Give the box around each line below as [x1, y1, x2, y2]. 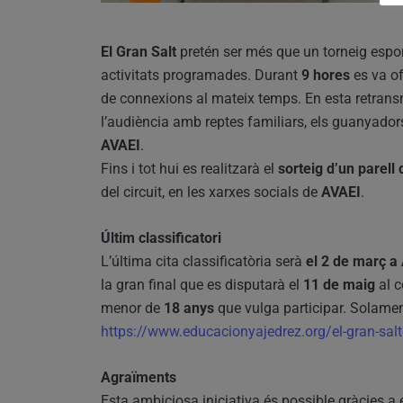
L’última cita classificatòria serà [101, 252, 306, 270]
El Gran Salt [101, 42, 176, 60]
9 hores [301, 66, 350, 84]
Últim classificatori [101, 228, 221, 246]
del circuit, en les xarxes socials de [101, 183, 321, 201]
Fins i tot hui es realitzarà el [101, 159, 278, 177]
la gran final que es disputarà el [101, 275, 303, 293]
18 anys [164, 299, 214, 317]
